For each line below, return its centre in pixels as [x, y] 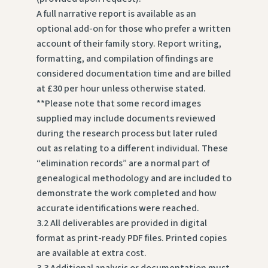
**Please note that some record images [118, 104]
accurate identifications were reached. [118, 208]
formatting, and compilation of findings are [125, 59]
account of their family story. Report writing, [129, 44]
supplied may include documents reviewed [126, 119]
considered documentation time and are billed [133, 74]
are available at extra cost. [91, 253]
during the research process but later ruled [127, 134]
